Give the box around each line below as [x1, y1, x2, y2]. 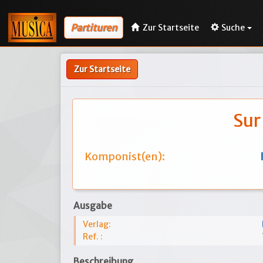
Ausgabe [73, 200, 112, 211]
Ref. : [83, 231, 103, 242]
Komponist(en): [85, 150, 165, 163]
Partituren [70, 21, 117, 33]
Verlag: [83, 219, 111, 230]
